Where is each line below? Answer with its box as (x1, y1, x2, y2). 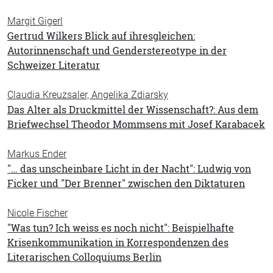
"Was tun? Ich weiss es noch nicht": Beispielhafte (7, 221, 234, 235)
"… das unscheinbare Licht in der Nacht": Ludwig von (7, 162, 251, 175)
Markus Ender (7, 148, 66, 160)
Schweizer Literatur (7, 58, 100, 72)
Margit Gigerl (7, 15, 63, 27)
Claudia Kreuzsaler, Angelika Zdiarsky (7, 89, 168, 101)
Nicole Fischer (7, 207, 68, 219)
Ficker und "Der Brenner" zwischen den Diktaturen (7, 177, 245, 190)
